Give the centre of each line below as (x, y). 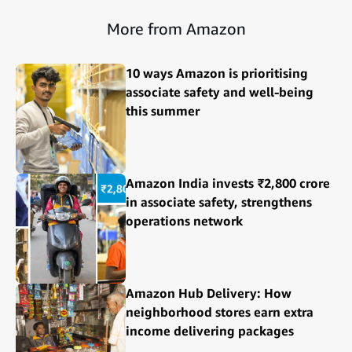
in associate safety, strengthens (219, 202)
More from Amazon (176, 29)
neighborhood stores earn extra (220, 312)
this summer (163, 111)
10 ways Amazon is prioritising (217, 73)
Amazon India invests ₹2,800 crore (228, 183)
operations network (184, 221)
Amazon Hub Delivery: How (209, 293)
